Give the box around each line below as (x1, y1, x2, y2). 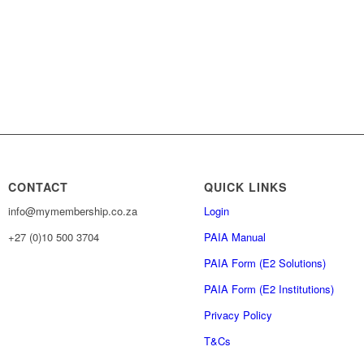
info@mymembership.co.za (8, 203, 138, 219)
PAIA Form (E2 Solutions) (204, 255, 327, 271)
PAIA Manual (204, 229, 266, 245)
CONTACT (8, 179, 69, 196)
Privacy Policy (204, 307, 273, 323)
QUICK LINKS (204, 179, 288, 196)
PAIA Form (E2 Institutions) (204, 281, 335, 297)
